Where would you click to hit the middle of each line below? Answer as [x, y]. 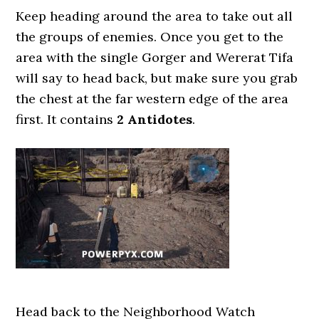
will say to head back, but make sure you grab [157, 78]
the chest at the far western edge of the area [152, 99]
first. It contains [67, 119]
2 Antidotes [155, 119]
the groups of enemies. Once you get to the [150, 37]
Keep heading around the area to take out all [155, 16]
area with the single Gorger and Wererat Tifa [155, 57]
